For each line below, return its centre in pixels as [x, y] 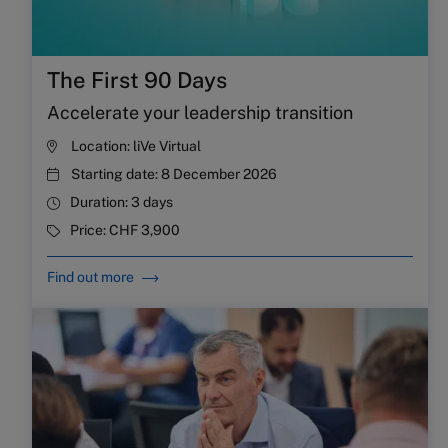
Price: [89, 230]
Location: [102, 146]
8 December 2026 [219, 174]
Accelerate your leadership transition [200, 113]
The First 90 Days [137, 80]
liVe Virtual [167, 146]
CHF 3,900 [144, 230]
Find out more [90, 277]
